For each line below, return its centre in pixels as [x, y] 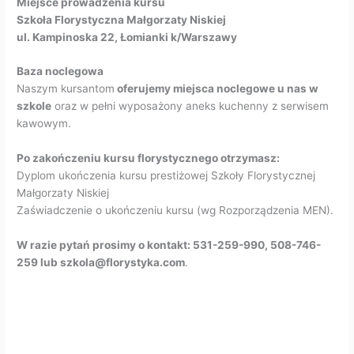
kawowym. [44, 124]
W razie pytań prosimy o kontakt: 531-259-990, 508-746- [169, 245]
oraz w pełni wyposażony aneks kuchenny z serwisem [190, 106]
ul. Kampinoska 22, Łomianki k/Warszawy [127, 37]
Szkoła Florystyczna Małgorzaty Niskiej [122, 19]
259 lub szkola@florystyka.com [101, 263]
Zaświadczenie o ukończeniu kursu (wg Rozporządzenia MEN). [175, 211]
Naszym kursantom [66, 89]
